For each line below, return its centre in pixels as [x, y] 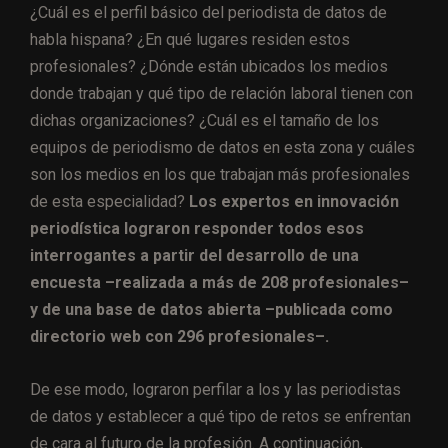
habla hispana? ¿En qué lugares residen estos [190, 39]
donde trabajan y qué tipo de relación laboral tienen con [221, 93]
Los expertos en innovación [292, 201]
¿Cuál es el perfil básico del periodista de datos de [208, 12]
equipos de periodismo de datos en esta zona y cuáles [222, 147]
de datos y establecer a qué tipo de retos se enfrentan [220, 416]
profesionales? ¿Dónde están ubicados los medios [209, 66]
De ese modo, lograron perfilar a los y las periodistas [215, 389]
